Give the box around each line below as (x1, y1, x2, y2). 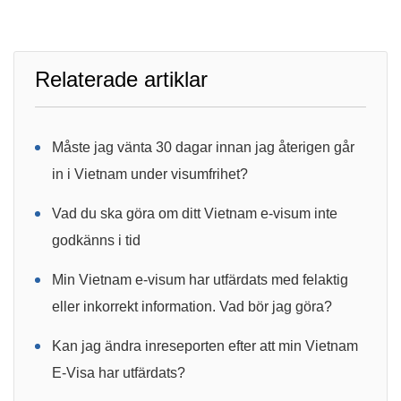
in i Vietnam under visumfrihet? (52, 166, 248, 182)
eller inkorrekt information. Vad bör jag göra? (52, 299, 332, 314)
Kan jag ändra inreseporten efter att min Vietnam (52, 338, 358, 354)
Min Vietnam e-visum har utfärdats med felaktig (52, 272, 348, 287)
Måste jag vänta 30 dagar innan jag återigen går (52, 140, 354, 155)
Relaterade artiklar (35, 67, 208, 91)
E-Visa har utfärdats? (52, 365, 185, 380)
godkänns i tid (52, 233, 141, 248)
